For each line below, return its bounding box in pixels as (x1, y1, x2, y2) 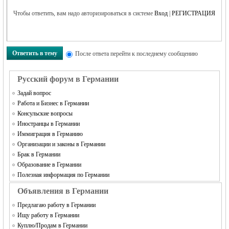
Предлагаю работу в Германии (17, 201, 96, 209)
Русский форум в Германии (17, 75, 119, 83)
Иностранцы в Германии (17, 120, 80, 127)
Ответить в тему (12, 49, 58, 57)
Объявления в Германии (17, 187, 109, 195)
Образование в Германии (17, 161, 82, 168)
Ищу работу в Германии (17, 212, 80, 219)
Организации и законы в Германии (17, 141, 106, 148)
